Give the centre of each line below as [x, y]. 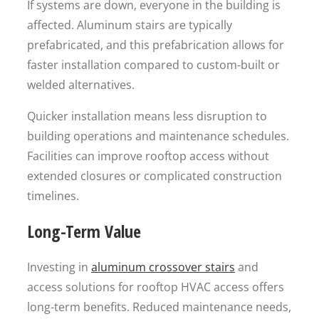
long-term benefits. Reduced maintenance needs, [159, 307]
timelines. [53, 196]
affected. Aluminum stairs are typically [130, 25]
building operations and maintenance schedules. [158, 136]
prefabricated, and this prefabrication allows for [156, 45]
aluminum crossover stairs [163, 267]
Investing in [59, 267]
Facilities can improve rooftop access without [148, 156]
